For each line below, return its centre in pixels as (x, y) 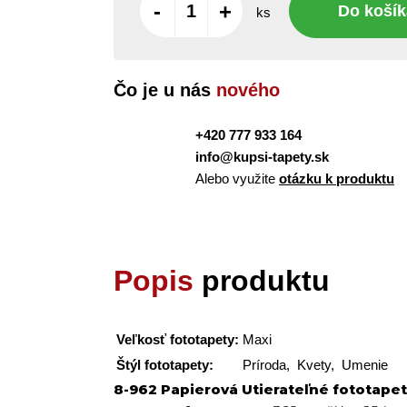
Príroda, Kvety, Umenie (315, 365)
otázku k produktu (337, 179)
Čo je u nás (165, 90)
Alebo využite (237, 179)
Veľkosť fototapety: (178, 339)
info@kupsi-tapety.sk (262, 157)
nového (248, 90)
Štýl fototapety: (165, 365)
